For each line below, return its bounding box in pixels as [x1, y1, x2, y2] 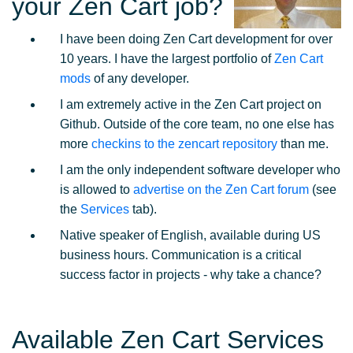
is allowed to [60, 183, 133, 196]
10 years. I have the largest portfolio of [60, 52, 274, 65]
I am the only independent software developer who [60, 163, 340, 176]
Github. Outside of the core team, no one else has [60, 117, 334, 131]
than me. [277, 137, 329, 150]
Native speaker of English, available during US [60, 229, 321, 242]
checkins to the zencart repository [91, 137, 277, 150]
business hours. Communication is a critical [60, 248, 302, 262]
